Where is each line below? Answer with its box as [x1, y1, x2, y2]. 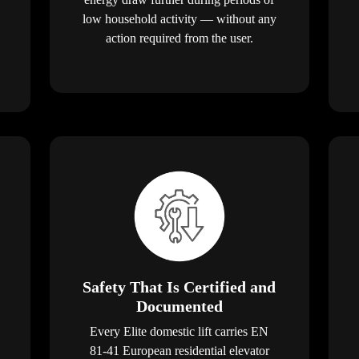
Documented [135, 296, 223, 315]
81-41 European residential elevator [89, 343, 269, 357]
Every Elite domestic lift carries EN [90, 324, 269, 338]
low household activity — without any [82, 11, 276, 26]
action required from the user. [105, 30, 253, 45]
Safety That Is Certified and [83, 277, 276, 296]
